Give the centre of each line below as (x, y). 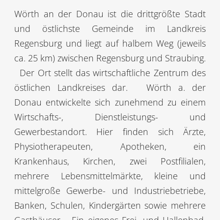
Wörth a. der (173, 87)
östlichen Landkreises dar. (71, 87)
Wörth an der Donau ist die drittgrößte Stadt (110, 14)
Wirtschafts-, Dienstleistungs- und (110, 117)
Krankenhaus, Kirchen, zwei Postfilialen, (110, 161)
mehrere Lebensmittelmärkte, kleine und (110, 176)
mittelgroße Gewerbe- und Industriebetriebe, (110, 190)
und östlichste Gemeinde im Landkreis (110, 28)
